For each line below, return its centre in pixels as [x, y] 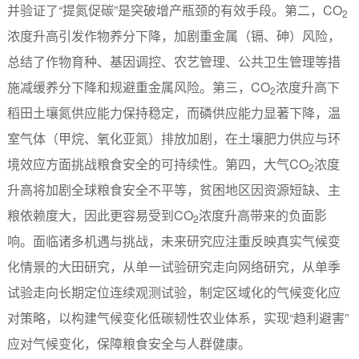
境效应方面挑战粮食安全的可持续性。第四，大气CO [157, 163]
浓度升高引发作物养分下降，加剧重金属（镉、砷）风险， [173, 35]
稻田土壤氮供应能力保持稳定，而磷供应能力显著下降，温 [173, 112]
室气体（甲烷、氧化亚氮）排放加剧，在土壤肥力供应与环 [173, 138]
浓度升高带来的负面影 [262, 215]
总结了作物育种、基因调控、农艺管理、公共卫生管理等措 [173, 61]
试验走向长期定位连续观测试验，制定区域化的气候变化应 [173, 292]
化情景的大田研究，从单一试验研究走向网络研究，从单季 [173, 266]
